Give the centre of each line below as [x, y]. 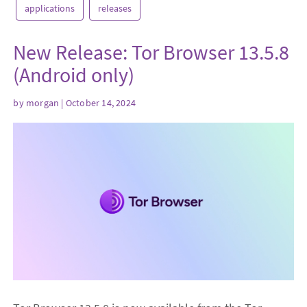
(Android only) [74, 75]
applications [50, 9]
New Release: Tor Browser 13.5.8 [151, 52]
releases [115, 9]
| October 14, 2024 [98, 102]
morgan [43, 102]
